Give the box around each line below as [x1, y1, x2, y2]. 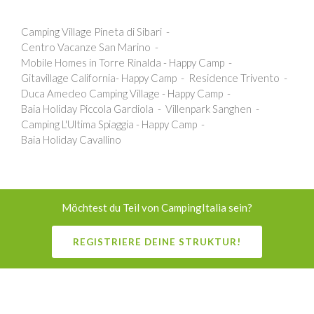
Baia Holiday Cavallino [21, 132, 121, 146]
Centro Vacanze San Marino [21, 40, 151, 53]
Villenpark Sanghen [165, 102, 252, 115]
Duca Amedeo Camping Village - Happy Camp [21, 86, 223, 100]
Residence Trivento [189, 71, 280, 84]
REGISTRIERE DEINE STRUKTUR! [73, 235, 241, 247]
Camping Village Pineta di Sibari [21, 25, 162, 38]
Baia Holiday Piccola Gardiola [21, 102, 153, 115]
